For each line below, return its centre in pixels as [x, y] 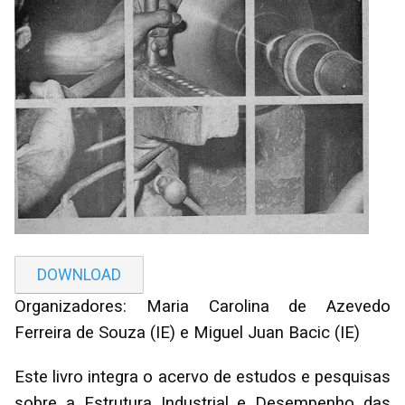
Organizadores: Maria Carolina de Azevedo [202, 307]
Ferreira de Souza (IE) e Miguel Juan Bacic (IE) [187, 333]
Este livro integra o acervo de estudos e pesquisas [202, 377]
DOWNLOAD [79, 275]
